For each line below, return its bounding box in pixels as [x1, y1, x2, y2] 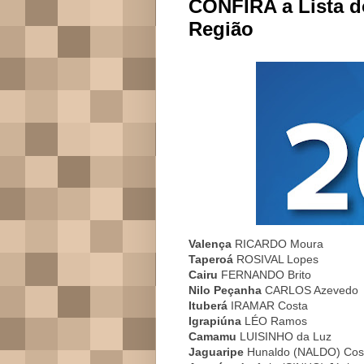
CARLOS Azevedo [262, 283, 358, 297]
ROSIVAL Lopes [236, 252, 318, 266]
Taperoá [188, 252, 236, 266]
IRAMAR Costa [227, 298, 308, 312]
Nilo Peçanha [188, 283, 262, 297]
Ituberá [188, 298, 227, 312]
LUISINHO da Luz [240, 329, 331, 343]
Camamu [188, 329, 240, 343]
